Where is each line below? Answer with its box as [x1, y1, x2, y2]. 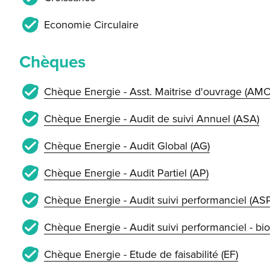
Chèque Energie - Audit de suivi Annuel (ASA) [43, 111, 259, 125]
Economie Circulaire [43, 17, 139, 31]
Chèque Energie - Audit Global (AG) [43, 139, 210, 152]
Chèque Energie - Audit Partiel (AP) [43, 166, 209, 180]
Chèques [19, 52, 86, 72]
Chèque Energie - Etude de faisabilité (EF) [43, 247, 238, 261]
